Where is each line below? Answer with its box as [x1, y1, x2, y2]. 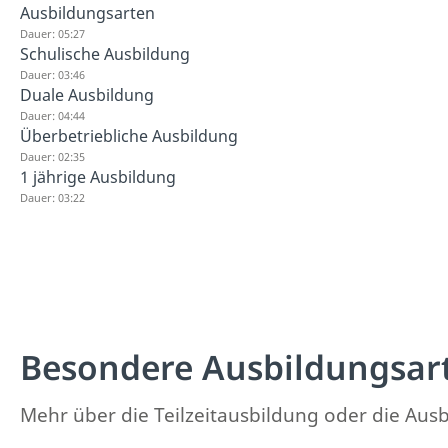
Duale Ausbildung [20, 84, 154, 106]
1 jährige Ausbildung [20, 166, 176, 188]
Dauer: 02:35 [20, 149, 85, 164]
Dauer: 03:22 [20, 190, 85, 205]
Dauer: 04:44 [20, 108, 85, 123]
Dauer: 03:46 [20, 67, 85, 82]
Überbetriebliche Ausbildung [20, 125, 238, 147]
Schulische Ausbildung [20, 43, 190, 65]
